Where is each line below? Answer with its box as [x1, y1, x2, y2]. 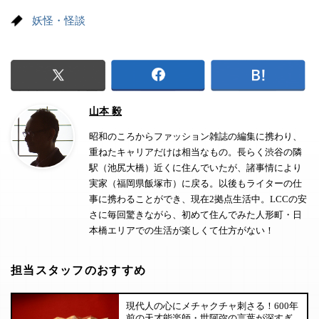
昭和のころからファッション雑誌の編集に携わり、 [89, 131, 302, 142]
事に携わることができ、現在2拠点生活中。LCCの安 [89, 194, 307, 205]
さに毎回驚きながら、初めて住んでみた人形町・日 [89, 209, 302, 221]
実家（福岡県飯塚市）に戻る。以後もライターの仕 [89, 178, 302, 189]
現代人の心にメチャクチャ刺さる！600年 [126, 300, 298, 312]
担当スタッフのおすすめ [11, 264, 147, 277]
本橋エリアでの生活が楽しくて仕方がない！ [89, 225, 274, 236]
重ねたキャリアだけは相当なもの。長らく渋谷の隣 [89, 147, 302, 158]
